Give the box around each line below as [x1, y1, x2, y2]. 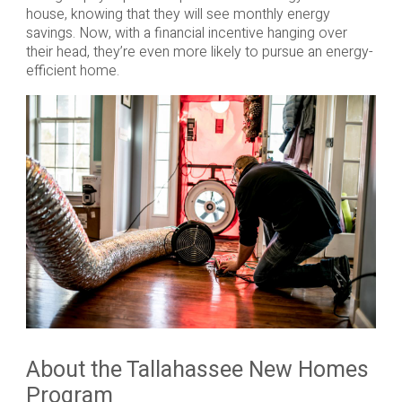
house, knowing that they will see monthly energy [25, 4, 330, 26]
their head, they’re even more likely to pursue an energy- [25, 41, 373, 64]
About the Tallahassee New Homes [25, 354, 369, 387]
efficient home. [25, 60, 119, 83]
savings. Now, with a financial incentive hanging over [25, 22, 347, 45]
